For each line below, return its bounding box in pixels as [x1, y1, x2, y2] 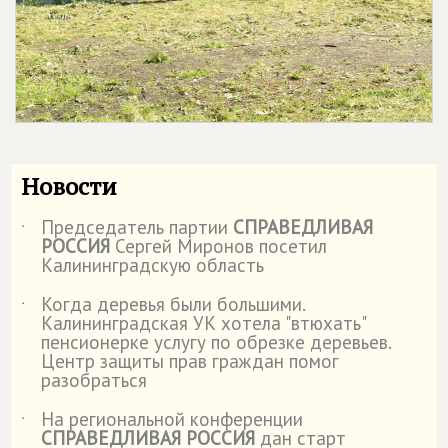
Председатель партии [41, 215, 233, 239]
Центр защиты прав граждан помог [41, 349, 339, 373]
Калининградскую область [41, 253, 264, 277]
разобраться [41, 368, 147, 392]
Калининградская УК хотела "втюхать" [41, 311, 365, 335]
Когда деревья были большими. [41, 292, 305, 316]
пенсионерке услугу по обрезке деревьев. [41, 330, 391, 354]
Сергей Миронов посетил [110, 234, 327, 258]
